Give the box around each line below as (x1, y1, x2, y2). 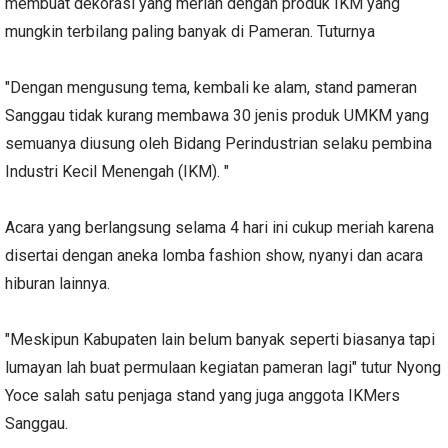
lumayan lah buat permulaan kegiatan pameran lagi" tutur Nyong (5, 357, 441, 377)
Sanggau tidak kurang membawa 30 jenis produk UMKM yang (5, 105, 429, 125)
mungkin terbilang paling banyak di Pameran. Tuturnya (5, 21, 379, 41)
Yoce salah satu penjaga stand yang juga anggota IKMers (5, 385, 400, 405)
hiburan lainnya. (5, 273, 114, 293)
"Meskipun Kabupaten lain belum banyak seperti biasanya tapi (5, 329, 435, 349)
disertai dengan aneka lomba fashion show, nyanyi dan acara (5, 245, 423, 265)
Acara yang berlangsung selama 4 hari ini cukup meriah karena (5, 217, 434, 237)
